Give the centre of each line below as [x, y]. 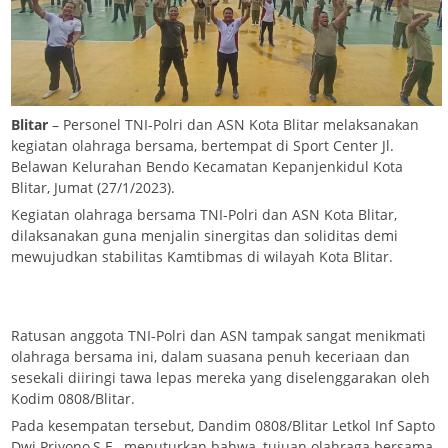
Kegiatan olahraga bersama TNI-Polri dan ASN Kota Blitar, [204, 215]
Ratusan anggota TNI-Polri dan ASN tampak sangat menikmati [218, 336]
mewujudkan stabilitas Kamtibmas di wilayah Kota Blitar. [202, 257]
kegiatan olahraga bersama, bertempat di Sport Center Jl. [202, 146]
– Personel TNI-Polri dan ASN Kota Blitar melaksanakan [233, 125]
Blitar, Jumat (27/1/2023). [93, 188]
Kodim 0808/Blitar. [73, 399]
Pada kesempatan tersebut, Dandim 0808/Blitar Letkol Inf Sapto [223, 426]
